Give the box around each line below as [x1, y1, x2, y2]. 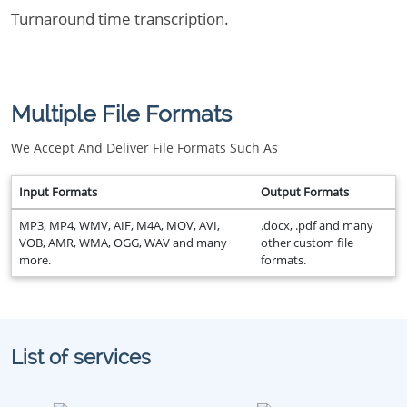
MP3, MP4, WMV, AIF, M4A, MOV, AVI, [19, 217, 220, 233]
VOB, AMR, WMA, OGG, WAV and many [19, 234, 227, 251]
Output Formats [261, 184, 349, 200]
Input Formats [19, 184, 97, 200]
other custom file [261, 234, 353, 251]
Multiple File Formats [11, 100, 232, 127]
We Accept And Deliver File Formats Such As [11, 139, 278, 156]
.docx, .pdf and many [261, 217, 373, 233]
